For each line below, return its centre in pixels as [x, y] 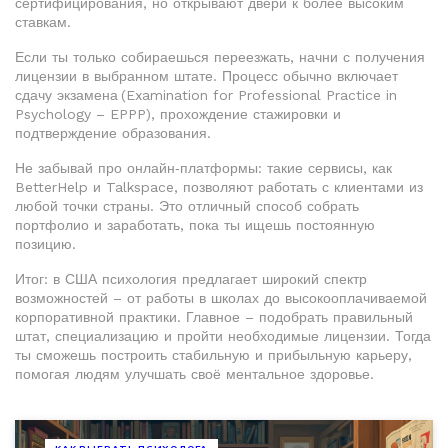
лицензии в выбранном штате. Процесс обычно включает [206, 76]
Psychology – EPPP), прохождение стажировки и [178, 114]
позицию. [45, 244]
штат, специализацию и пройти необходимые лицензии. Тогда [223, 336]
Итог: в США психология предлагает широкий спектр [191, 279]
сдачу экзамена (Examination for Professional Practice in [206, 95]
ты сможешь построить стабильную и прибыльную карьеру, [213, 355]
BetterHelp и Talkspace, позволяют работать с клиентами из [219, 187]
